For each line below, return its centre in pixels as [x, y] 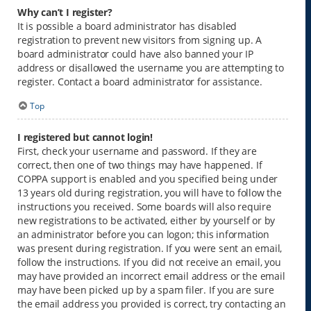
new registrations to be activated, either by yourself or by [146, 220]
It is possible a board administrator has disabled [127, 26]
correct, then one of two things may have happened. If [140, 165]
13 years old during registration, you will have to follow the [150, 192]
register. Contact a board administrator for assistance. [140, 82]
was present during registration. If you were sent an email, [150, 248]
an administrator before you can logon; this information [143, 234]
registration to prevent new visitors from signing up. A [140, 40]
